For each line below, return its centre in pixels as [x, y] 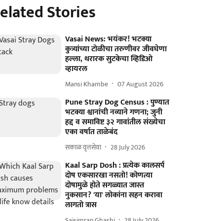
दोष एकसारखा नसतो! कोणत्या [109, 175]
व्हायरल [76, 69]
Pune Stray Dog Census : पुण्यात [117, 102]
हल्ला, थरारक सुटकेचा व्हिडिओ [109, 59]
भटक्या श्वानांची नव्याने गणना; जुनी [114, 112]
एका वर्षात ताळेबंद [92, 132]
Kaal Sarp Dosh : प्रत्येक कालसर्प [115, 166]
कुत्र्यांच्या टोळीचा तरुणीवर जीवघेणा [116, 49]
